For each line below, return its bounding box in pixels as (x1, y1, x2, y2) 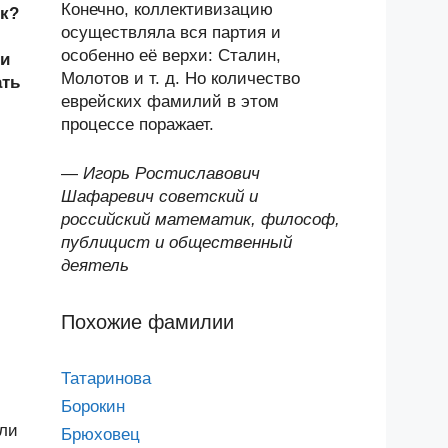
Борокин (61, 396, 125, 416)
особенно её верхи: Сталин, (61, 46, 281, 65)
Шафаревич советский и (61, 186, 258, 206)
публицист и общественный (61, 232, 292, 252)
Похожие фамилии (61, 310, 234, 333)
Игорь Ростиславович (83, 163, 260, 183)
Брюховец (61, 424, 140, 444)
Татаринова (61, 368, 151, 388)
